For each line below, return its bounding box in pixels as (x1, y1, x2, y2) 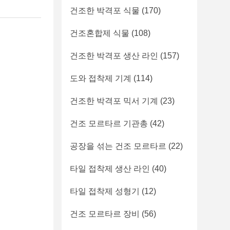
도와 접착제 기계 (70, 74, 131, 83)
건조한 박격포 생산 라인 (70, 51, 158, 60)
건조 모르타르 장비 (70, 209, 140, 218)
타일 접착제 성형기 (70, 187, 140, 196)
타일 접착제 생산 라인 (70, 164, 150, 173)
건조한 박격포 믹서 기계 (70, 97, 158, 105)
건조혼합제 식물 (70, 29, 129, 37)
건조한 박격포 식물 (70, 6, 140, 15)
